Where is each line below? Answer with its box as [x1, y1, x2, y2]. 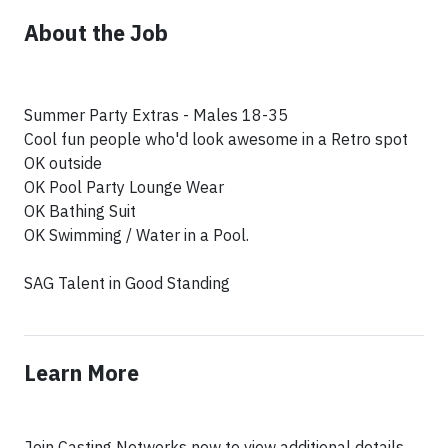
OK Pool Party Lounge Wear [24, 177, 224, 198]
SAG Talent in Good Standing [24, 273, 230, 294]
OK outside [24, 153, 102, 174]
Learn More [24, 359, 139, 388]
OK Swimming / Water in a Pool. [24, 225, 249, 246]
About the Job [24, 19, 168, 48]
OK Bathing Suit [24, 201, 136, 222]
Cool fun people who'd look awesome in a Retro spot [24, 129, 408, 150]
